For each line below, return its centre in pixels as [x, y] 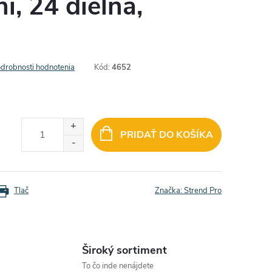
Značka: [169, 191]
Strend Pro [203, 191]
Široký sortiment [124, 250]
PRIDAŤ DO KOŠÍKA [166, 135]
